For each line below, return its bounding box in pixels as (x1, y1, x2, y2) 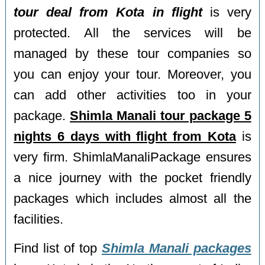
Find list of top (14, 241, 102, 256)
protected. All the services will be (14, 26, 251, 41)
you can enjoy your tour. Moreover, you (14, 67, 251, 82)
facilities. (14, 212, 64, 227)
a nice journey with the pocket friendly (14, 171, 251, 186)
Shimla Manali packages (101, 241, 251, 256)
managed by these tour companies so (14, 47, 251, 62)
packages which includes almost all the (14, 192, 251, 206)
